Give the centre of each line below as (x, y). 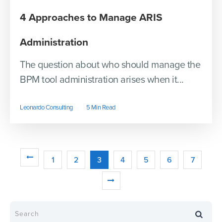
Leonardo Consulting (46, 108)
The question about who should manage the (110, 65)
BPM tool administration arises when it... (102, 80)
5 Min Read (101, 108)
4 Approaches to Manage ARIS (91, 18)
